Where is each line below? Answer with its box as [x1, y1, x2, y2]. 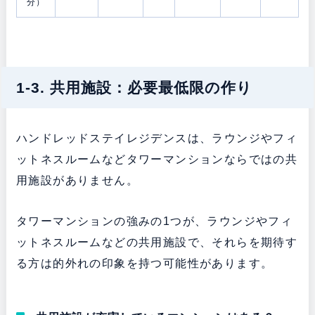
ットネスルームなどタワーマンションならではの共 [15, 153, 298, 165]
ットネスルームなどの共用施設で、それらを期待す [15, 236, 298, 248]
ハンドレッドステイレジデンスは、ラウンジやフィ [15, 131, 298, 144]
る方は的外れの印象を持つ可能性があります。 [15, 257, 274, 269]
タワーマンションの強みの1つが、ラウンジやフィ [15, 214, 293, 227]
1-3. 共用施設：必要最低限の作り [15, 79, 252, 96]
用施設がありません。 [15, 174, 139, 186]
